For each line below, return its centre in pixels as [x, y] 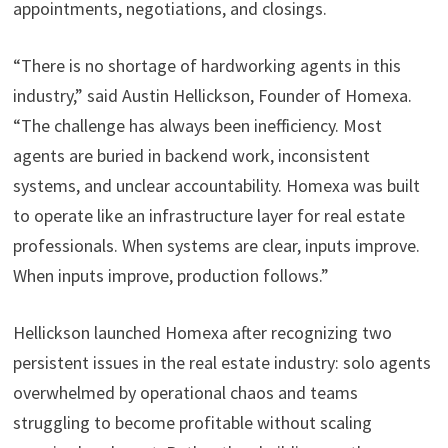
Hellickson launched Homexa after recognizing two [202, 333]
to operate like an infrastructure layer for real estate [208, 216]
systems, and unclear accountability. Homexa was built [216, 186]
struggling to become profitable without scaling [192, 423]
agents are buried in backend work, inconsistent [191, 156]
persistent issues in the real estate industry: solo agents [221, 363]
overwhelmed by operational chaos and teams [185, 393]
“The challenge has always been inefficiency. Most [197, 126]
